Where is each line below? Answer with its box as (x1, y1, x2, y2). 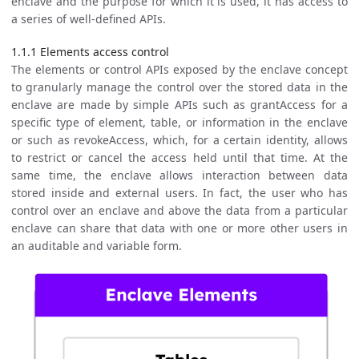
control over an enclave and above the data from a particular (11, 203, 348, 219)
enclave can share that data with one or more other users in (11, 220, 348, 236)
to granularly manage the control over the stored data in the (11, 79, 348, 95)
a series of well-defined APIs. (11, 10, 166, 26)
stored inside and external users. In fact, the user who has (11, 185, 348, 201)
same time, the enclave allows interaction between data (11, 167, 348, 184)
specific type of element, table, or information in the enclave (11, 115, 348, 131)
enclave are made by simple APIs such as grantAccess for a (11, 97, 348, 113)
